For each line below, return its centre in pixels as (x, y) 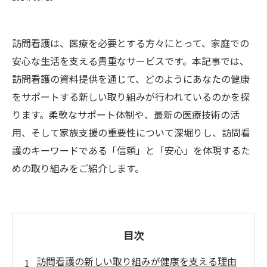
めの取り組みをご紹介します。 (78, 168)
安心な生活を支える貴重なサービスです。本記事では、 (131, 61)
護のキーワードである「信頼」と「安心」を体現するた (131, 150)
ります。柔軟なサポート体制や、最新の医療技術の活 (126, 114)
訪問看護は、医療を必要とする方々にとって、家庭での (131, 43)
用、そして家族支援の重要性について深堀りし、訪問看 (131, 132)
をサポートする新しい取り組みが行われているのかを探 (131, 97)
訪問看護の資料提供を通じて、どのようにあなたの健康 (131, 79)
